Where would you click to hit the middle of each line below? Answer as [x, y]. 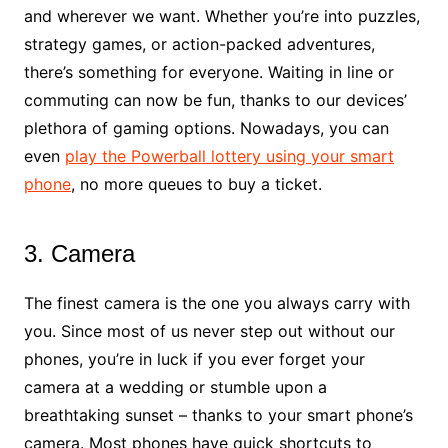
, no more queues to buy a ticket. [196, 183]
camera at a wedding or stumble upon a [175, 386]
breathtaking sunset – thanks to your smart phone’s [218, 414]
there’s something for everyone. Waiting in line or [208, 71]
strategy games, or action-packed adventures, [199, 43]
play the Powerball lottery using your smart [229, 155]
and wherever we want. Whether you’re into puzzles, [221, 15]
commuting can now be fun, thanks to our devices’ [215, 99]
